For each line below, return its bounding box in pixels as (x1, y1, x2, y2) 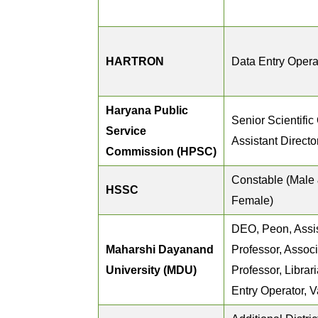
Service (106, 125, 146, 137)
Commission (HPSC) (106, 146, 216, 158)
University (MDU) (106, 264, 197, 276)
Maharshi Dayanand (106, 243, 214, 256)
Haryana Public (106, 104, 188, 116)
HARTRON (106, 55, 164, 67)
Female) (231, 194, 273, 207)
